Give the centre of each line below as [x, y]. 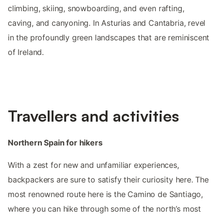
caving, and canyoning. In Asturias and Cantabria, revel [107, 23]
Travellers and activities [93, 116]
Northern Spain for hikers [55, 143]
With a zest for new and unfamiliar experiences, [93, 165]
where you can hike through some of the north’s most [105, 209]
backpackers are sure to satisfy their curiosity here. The [108, 180]
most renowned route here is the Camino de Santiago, [106, 194]
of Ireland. [26, 52]
